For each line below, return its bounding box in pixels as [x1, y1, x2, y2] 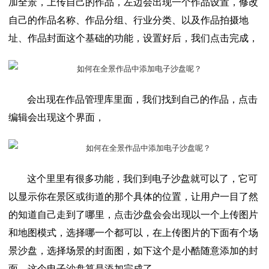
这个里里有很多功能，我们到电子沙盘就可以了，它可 [26, 174, 258, 184]
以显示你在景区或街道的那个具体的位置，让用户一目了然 [8, 192, 258, 202]
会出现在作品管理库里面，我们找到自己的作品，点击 [26, 94, 258, 105]
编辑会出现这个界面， [8, 112, 104, 123]
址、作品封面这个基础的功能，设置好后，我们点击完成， [8, 33, 258, 44]
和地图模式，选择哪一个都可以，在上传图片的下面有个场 [8, 228, 258, 238]
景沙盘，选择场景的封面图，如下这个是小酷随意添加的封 [8, 246, 258, 256]
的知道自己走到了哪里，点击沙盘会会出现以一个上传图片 [8, 210, 258, 220]
